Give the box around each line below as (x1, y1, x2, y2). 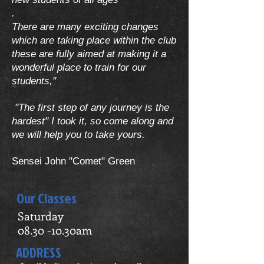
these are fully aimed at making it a (12, 48, 166, 60)
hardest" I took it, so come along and (12, 115, 173, 127)
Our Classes (16, 188, 77, 208)
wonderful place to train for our (12, 62, 146, 73)
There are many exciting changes (12, 21, 159, 32)
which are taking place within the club (12, 35, 176, 46)
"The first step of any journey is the (12, 102, 169, 113)
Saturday (18, 209, 64, 223)
